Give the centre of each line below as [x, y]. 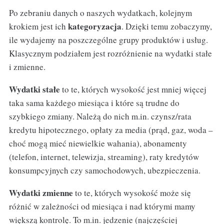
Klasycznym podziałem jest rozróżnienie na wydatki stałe [110, 53]
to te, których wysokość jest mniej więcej [133, 89]
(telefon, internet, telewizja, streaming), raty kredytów [104, 156]
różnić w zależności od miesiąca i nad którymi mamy [102, 206]
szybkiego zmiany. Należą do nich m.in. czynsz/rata [100, 116]
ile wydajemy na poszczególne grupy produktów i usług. [108, 40]
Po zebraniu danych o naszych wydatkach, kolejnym [100, 13]
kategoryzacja [94, 26]
